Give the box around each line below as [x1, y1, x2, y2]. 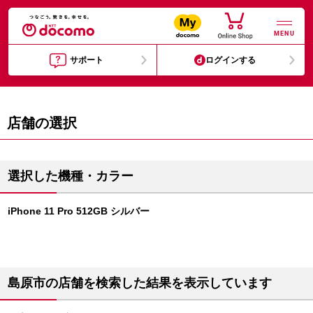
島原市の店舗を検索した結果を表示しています [8, 276, 272, 290]
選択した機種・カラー [8, 169, 133, 183]
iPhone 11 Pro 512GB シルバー [8, 205, 150, 217]
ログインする [205, 55, 256, 65]
